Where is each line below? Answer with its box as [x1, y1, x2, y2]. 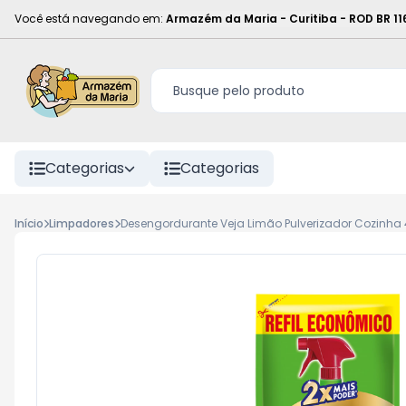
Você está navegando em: [14, 11, 163, 26]
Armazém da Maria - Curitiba [166, 11, 337, 26]
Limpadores [49, 216, 115, 231]
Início [14, 216, 43, 231]
